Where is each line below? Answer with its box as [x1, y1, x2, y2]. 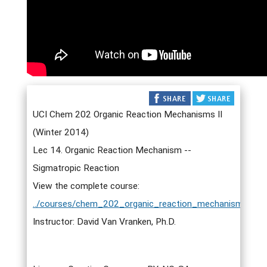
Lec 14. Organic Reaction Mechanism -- [33, 145, 191, 156]
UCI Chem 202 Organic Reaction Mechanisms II [33, 109, 222, 120]
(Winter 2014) [33, 127, 89, 138]
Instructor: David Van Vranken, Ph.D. [33, 216, 176, 227]
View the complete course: [33, 181, 139, 191]
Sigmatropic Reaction [33, 163, 119, 173]
